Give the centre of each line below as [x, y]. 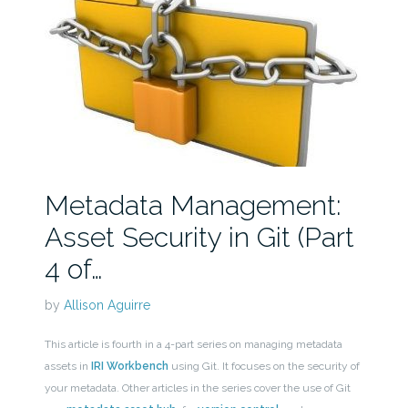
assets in [67, 367]
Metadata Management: [193, 206]
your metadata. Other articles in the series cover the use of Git [197, 388]
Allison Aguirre [107, 306]
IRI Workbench [129, 367]
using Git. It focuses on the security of [264, 367]
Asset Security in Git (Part [199, 238]
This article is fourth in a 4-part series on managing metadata [193, 345]
